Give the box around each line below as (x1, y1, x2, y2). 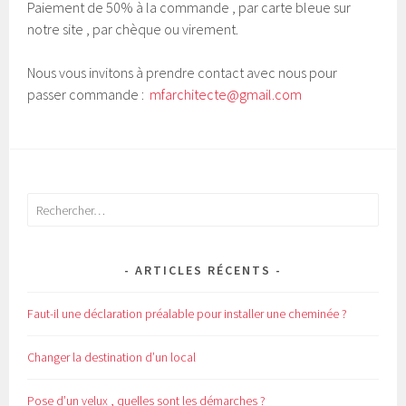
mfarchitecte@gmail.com (150, 85, 303, 104)
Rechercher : (27, 196, 92, 213)
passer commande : (27, 85, 150, 104)
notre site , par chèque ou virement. (27, 20, 239, 39)
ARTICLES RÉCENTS (135, 262, 271, 279)
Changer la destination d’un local (27, 349, 197, 366)
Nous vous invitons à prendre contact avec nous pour (27, 63, 338, 82)
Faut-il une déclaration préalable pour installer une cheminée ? (27, 305, 348, 323)
